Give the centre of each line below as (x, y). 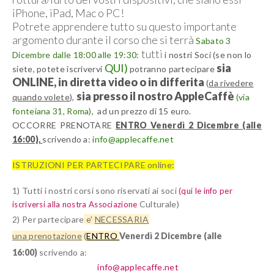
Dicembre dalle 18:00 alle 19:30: (77, 54)
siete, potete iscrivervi (57, 68)
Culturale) (158, 204)
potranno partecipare (172, 68)
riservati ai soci (148, 190)
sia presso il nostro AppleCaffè (156, 96)
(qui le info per (206, 191)
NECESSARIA (122, 219)
